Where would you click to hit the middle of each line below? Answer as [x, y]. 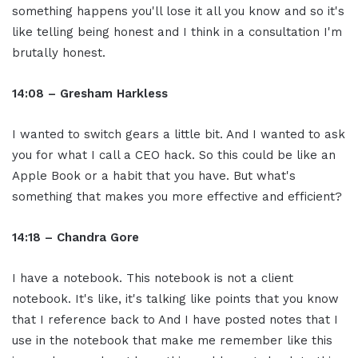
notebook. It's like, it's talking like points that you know [175, 299]
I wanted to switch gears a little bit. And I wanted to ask [179, 135]
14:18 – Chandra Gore [76, 238]
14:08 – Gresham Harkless [90, 94]
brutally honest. [59, 53]
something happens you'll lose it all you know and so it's [178, 12]
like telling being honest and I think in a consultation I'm [177, 32]
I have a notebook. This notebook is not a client [153, 278]
